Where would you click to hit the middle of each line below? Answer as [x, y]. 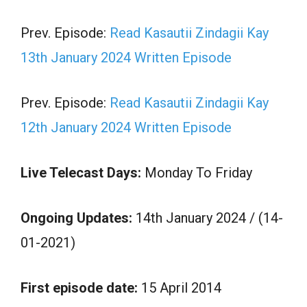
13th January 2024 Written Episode [126, 58]
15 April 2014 [180, 288]
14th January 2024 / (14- [209, 218]
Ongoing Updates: [78, 218]
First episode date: [79, 288]
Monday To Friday [197, 173]
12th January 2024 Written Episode [126, 128]
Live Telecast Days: [81, 173]
